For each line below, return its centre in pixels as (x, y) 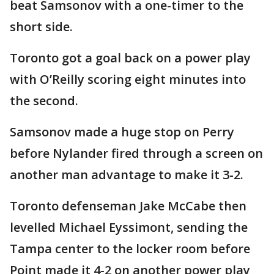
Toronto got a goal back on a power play (130, 58)
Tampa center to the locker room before (130, 249)
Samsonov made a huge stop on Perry (122, 132)
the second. (44, 101)
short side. (41, 27)
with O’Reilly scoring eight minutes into (128, 80)
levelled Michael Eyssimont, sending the (129, 228)
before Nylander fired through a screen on (136, 154)
